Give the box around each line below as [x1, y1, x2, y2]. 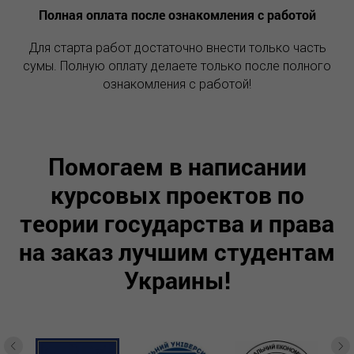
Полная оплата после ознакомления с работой [38, 6, 316, 24]
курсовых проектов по [50, 179, 304, 211]
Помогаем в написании [47, 151, 307, 183]
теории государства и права [20, 208, 334, 239]
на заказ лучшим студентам [19, 236, 335, 268]
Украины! [123, 265, 231, 296]
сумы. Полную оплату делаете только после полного [23, 58, 331, 74]
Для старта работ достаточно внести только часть [28, 40, 326, 56]
